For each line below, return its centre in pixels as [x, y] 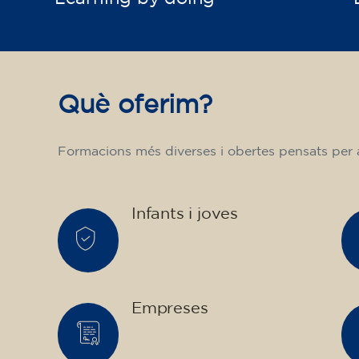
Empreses [170, 308]
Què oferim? [135, 105]
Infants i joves [185, 214]
